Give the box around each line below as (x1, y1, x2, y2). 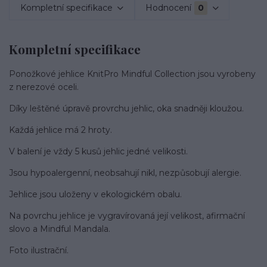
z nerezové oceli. (9, 81, 79, 92)
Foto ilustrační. (9, 244, 69, 256)
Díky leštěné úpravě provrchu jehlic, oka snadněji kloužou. (9, 103, 244, 114)
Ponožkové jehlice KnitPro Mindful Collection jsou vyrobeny (9, 68, 256, 79)
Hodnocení (145, 2, 192, 13)
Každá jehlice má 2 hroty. (9, 124, 112, 135)
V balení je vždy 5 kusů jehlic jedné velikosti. (9, 145, 188, 157)
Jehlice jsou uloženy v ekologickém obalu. (9, 188, 182, 200)
